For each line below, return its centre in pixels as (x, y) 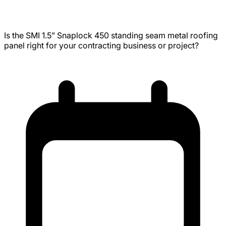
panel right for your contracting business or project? (101, 45)
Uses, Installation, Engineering (87, 11)
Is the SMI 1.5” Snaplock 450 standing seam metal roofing (111, 35)
